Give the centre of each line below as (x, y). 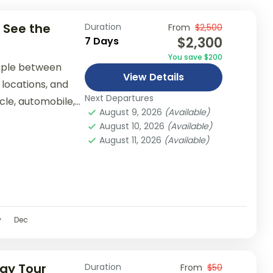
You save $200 (195, 57)
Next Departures (119, 98)
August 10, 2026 (133, 126)
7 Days (101, 41)
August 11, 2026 (131, 140)
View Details (153, 77)
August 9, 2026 (132, 112)
